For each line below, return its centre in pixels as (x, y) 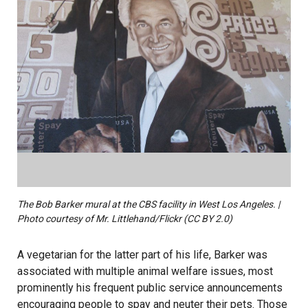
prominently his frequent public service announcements (150, 288)
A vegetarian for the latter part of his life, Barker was (142, 255)
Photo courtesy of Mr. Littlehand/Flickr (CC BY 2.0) (125, 219)
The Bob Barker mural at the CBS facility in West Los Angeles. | (148, 205)
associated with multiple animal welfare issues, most (145, 272)
